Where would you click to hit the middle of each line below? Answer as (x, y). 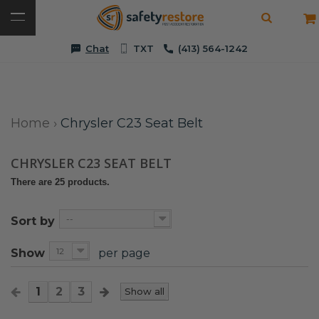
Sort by (33, 221)
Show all (145, 292)
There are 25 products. (60, 182)
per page (124, 253)
